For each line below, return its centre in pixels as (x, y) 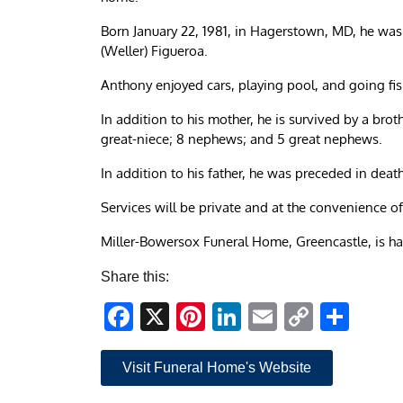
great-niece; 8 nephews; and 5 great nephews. (242, 139)
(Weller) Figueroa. (154, 50)
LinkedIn (296, 316)
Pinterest (262, 316)
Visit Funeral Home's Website (217, 367)
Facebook (197, 316)
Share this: (135, 276)
